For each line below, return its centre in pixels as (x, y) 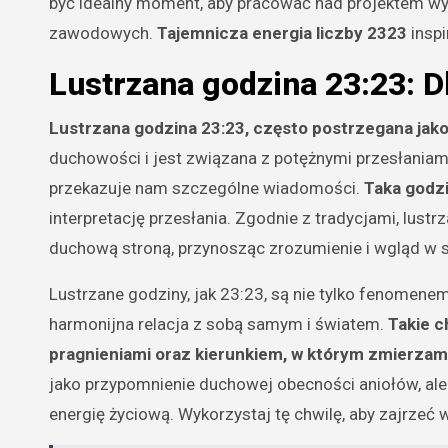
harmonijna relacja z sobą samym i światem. (218, 323)
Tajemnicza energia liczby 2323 (282, 32)
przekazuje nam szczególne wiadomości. (206, 187)
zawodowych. (103, 32)
